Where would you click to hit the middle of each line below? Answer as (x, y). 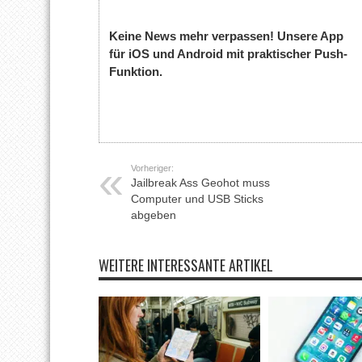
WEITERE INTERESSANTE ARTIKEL (186, 265)
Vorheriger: (152, 168)
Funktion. (136, 72)
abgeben (154, 215)
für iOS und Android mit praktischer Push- (229, 54)
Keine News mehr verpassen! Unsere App (227, 36)
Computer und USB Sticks (197, 198)
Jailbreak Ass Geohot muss (200, 182)
